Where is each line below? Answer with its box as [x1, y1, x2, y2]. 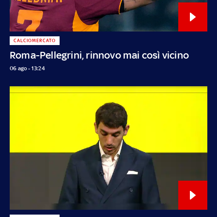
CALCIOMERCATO [13, 37, 56, 43]
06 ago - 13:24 [10, 64, 45, 72]
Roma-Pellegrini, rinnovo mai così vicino [10, 48, 189, 61]
